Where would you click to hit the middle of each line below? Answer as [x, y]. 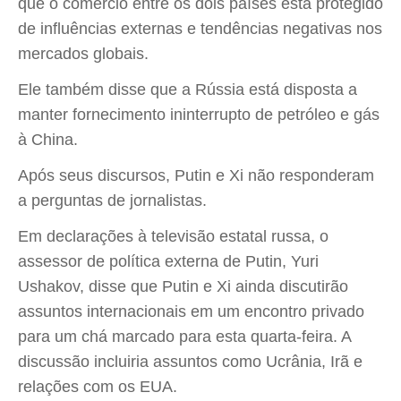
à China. [48, 140]
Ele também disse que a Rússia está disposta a [188, 90]
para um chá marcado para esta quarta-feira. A [184, 337]
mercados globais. [83, 54]
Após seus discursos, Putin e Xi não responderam [196, 175]
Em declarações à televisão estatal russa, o [173, 236]
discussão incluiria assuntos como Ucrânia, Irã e [190, 362]
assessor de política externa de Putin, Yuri [168, 261]
